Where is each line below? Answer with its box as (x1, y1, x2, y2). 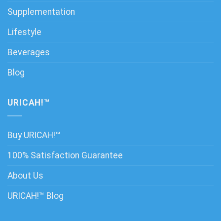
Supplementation (7, 7, 75, 17)
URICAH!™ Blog (7, 190, 64, 201)
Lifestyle (7, 27, 41, 37)
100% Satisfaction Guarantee (7, 150, 123, 160)
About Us (7, 170, 43, 181)
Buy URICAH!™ (7, 130, 61, 140)
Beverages (7, 47, 50, 58)
